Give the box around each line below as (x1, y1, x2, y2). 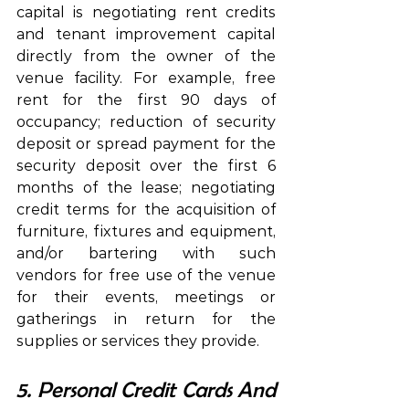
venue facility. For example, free (16, 68, 276, 87)
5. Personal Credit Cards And (16, 377, 276, 402)
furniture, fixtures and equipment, (16, 222, 276, 240)
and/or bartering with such (16, 244, 276, 262)
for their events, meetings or (16, 288, 276, 306)
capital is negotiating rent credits (16, 3, 276, 21)
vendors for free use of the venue (16, 266, 276, 284)
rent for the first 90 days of (16, 90, 276, 109)
